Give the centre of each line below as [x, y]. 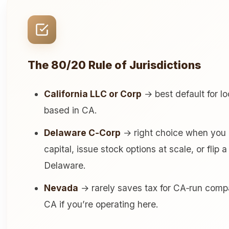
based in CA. [71, 110]
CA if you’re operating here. [101, 204]
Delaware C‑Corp [82, 133]
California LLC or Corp [93, 94]
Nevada [61, 188]
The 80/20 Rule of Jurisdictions [114, 65]
